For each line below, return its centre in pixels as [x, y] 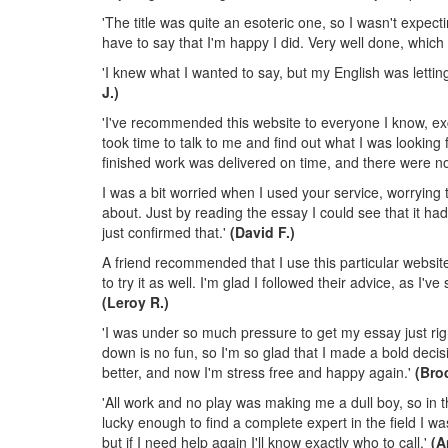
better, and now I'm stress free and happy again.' [258, 372]
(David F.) [262, 232]
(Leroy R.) [135, 302]
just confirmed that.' [166, 232]
